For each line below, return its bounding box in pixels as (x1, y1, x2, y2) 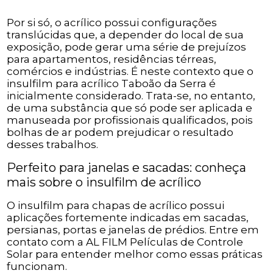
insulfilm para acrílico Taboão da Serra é (7, 77, 216, 90)
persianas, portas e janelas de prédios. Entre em (7, 224, 260, 236)
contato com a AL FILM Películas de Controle (7, 236, 244, 249)
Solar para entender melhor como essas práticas (7, 248, 263, 261)
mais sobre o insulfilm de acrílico (7, 175, 202, 190)
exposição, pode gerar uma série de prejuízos (7, 41, 247, 54)
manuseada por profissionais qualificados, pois (7, 114, 253, 127)
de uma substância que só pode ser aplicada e (7, 102, 253, 115)
